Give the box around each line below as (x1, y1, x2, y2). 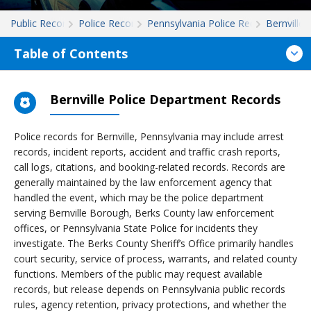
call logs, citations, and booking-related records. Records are (14, 160, 285, 174)
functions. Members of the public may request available (14, 267, 262, 280)
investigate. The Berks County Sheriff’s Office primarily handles (14, 237, 294, 250)
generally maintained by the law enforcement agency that (14, 176, 272, 189)
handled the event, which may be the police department (14, 191, 264, 204)
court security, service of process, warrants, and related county (14, 252, 297, 265)
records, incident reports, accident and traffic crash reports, (14, 145, 280, 158)
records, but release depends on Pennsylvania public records (14, 283, 285, 296)
